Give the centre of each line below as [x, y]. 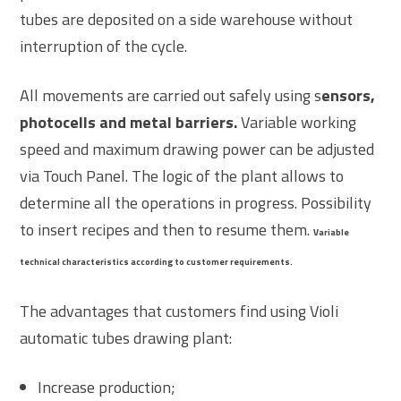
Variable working [297, 122]
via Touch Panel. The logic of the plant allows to [182, 175]
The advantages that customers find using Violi [179, 311]
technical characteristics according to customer [124, 261]
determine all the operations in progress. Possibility [196, 202]
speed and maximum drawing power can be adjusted [197, 149]
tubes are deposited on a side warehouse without [187, 19]
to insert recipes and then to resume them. [167, 229]
